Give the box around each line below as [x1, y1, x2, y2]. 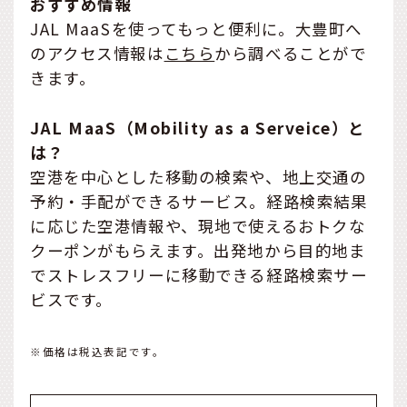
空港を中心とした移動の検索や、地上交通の [30, 164, 367, 188]
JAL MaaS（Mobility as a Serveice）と [30, 115, 365, 139]
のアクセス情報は [30, 41, 164, 65]
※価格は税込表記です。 [30, 343, 165, 359]
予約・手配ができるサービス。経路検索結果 [30, 189, 368, 213]
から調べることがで [214, 41, 367, 65]
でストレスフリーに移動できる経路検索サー [30, 263, 368, 286]
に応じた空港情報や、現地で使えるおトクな [30, 213, 366, 237]
